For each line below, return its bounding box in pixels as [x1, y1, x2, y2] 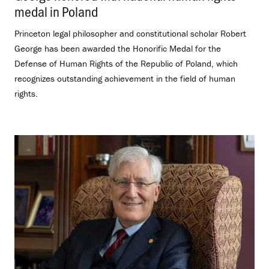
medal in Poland [14, 1, 98, 20]
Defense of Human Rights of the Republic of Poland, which [14, 57, 238, 69]
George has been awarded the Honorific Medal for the [14, 42, 221, 54]
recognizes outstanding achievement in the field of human [14, 72, 235, 84]
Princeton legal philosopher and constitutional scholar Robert [14, 27, 246, 39]
